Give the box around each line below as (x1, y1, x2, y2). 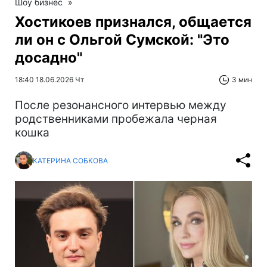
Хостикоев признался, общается (15, 13, 252, 31)
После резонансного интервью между (15, 98, 226, 113)
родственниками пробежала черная (15, 112, 217, 126)
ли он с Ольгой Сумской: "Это (15, 31, 229, 49)
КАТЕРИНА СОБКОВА (33, 156, 108, 165)
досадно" (15, 49, 82, 67)
